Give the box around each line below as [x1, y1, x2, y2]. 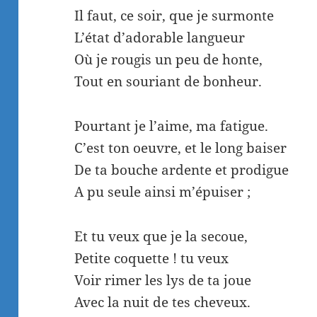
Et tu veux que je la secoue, [74, 227, 248, 246]
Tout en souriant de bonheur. [74, 72, 263, 91]
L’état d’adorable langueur [74, 28, 246, 47]
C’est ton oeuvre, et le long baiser [74, 139, 287, 158]
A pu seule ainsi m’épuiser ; [74, 183, 251, 202]
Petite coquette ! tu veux [74, 249, 229, 268]
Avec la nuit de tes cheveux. [74, 293, 251, 312]
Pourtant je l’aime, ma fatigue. [74, 117, 269, 136]
